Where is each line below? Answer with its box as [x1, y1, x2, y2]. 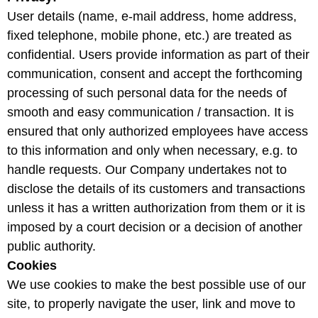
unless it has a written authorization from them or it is [7, 201, 305, 216]
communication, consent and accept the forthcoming [7, 67, 302, 82]
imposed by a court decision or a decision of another [7, 220, 302, 235]
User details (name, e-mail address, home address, [7, 9, 297, 24]
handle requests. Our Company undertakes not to [7, 163, 287, 177]
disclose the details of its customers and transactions [7, 182, 305, 197]
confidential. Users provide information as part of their [7, 48, 309, 62]
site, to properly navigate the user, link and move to [7, 297, 295, 312]
